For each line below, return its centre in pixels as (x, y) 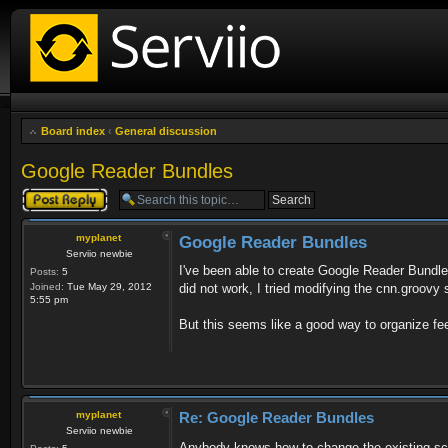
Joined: (47, 286)
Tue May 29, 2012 (108, 286)
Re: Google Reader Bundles (276, 417)
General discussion (166, 131)
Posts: (44, 271)
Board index (73, 131)
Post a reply (50, 193)
